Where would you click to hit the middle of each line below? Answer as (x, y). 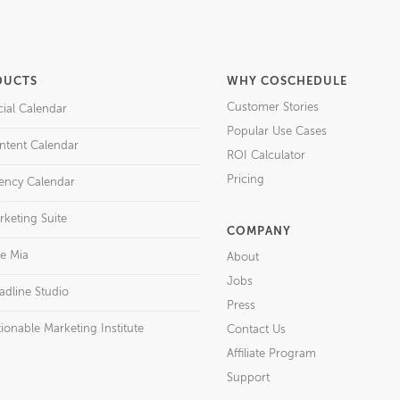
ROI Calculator (266, 156)
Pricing (246, 180)
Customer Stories (273, 108)
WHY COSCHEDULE (287, 82)
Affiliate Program (271, 354)
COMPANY (259, 232)
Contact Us (256, 330)
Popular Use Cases (277, 132)
